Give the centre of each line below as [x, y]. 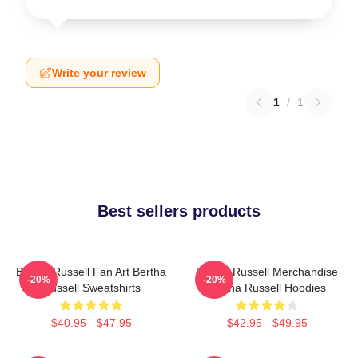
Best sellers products [179, 211]
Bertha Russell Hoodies [267, 288]
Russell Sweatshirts [91, 288]
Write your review [99, 73]
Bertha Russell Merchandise [267, 272]
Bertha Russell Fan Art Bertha [91, 272]
